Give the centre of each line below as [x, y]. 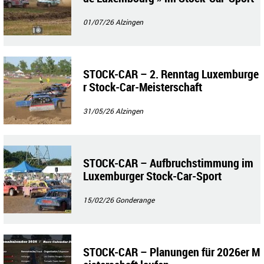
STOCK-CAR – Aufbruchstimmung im [168, 163]
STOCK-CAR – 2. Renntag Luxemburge [171, 74]
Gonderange [135, 199]
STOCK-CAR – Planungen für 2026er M [171, 252]
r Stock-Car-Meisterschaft [143, 87]
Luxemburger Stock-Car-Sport [152, 176]
